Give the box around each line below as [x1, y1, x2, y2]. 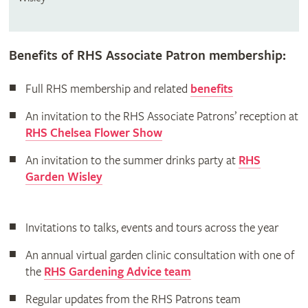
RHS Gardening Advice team [43, 264, 191, 279]
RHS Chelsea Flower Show [25, 125, 162, 140]
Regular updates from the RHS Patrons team [25, 291, 241, 307]
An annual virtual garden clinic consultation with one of [25, 247, 294, 263]
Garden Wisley [25, 169, 102, 184]
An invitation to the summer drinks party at [25, 153, 239, 168]
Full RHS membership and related [25, 81, 190, 96]
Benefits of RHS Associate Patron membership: [8, 47, 286, 64]
